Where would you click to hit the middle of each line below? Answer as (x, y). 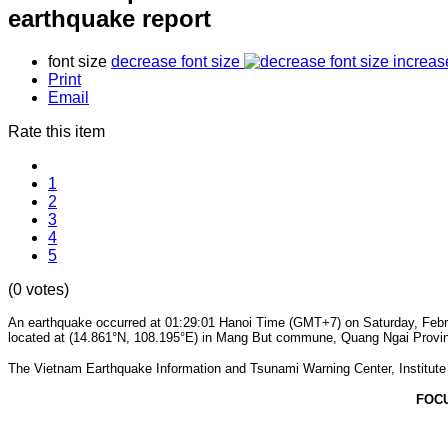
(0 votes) (38, 289)
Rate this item (56, 131)
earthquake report (109, 18)
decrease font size (175, 61)
